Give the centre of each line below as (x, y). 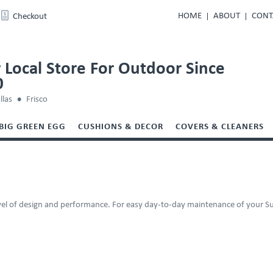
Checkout (30, 17)
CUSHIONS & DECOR (121, 127)
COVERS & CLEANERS (220, 127)
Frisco (37, 100)
